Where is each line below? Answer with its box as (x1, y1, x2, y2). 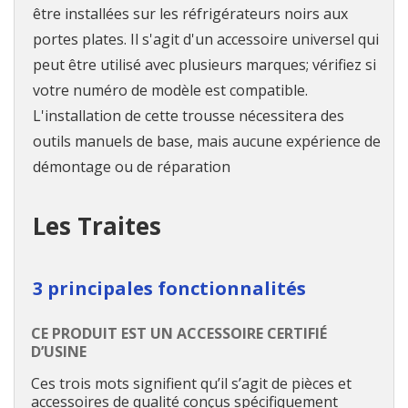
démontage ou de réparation (33, 156, 230, 177)
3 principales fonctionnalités (33, 275, 306, 301)
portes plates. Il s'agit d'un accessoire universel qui (33, 28, 379, 49)
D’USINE (31, 341, 87, 362)
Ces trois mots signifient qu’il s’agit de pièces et (31, 372, 352, 393)
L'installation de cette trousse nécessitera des (33, 105, 344, 126)
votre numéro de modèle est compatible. (33, 79, 308, 100)
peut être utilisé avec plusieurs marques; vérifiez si (33, 54, 376, 75)
